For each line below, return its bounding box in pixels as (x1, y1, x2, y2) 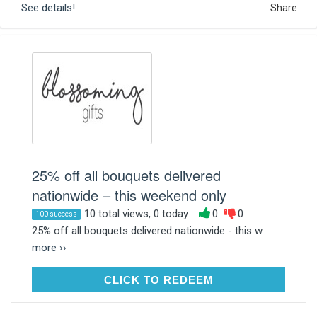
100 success (35, 209, 77, 218)
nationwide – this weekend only (32, 184, 226, 205)
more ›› (32, 241, 67, 254)
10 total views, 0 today (84, 207, 188, 220)
